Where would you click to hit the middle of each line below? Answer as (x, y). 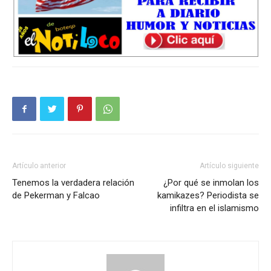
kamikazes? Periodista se (208, 196)
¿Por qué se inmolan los (211, 183)
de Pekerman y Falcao (56, 196)
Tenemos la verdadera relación (73, 183)
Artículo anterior (39, 166)
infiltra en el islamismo (214, 208)
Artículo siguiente (229, 166)
